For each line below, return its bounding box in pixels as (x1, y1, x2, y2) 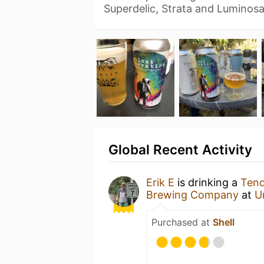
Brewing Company (146, 189, 239, 201)
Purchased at (151, 216, 213, 228)
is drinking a (174, 176, 240, 189)
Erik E (146, 176, 174, 189)
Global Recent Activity (108, 141, 252, 157)
